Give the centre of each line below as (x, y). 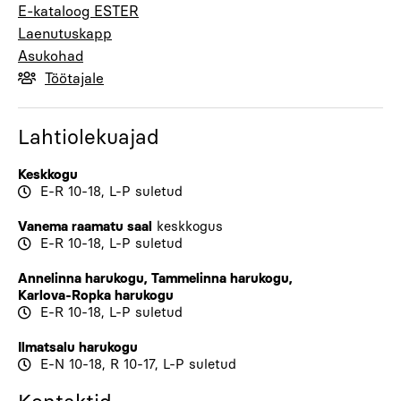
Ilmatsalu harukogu (78, 347)
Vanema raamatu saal (85, 226)
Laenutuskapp (65, 33)
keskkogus (190, 226)
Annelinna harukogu (81, 278)
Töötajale (74, 78)
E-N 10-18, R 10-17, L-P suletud (138, 364)
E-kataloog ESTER (78, 11)
